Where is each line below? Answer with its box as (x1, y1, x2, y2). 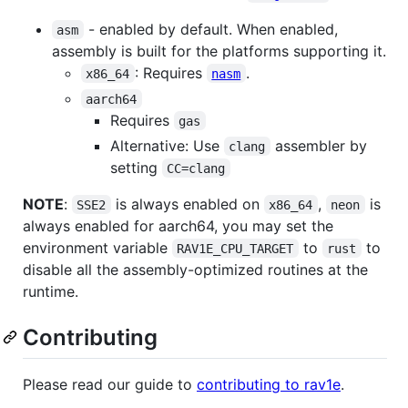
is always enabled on (110, 194, 264, 213)
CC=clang (167, 160, 226, 176)
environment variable (23, 238, 172, 257)
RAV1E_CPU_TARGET (177, 240, 294, 256)
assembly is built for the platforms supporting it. (52, 41, 386, 60)
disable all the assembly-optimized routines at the (23, 260, 368, 279)
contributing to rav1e (197, 374, 341, 393)
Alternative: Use (110, 136, 224, 155)
